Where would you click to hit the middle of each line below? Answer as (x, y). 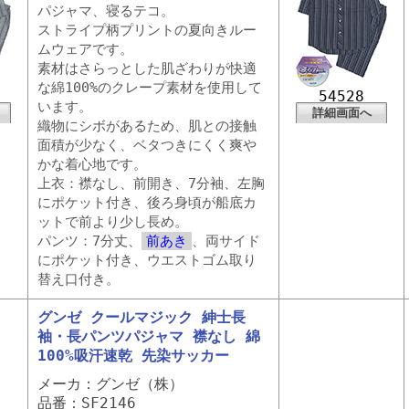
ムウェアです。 (85, 49)
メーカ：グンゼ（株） (110, 384)
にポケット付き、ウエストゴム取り (147, 260)
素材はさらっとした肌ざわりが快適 (147, 68)
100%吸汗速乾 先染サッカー (133, 356)
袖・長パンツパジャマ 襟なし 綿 (149, 336)
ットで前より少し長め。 (113, 222)
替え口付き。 (79, 279)
